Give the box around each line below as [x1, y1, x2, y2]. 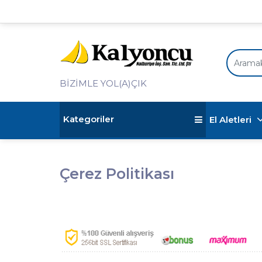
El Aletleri [209, 114, 254, 126]
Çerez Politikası [60, 165, 174, 183]
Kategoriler [63, 113, 114, 125]
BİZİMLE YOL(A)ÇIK [60, 78, 147, 89]
